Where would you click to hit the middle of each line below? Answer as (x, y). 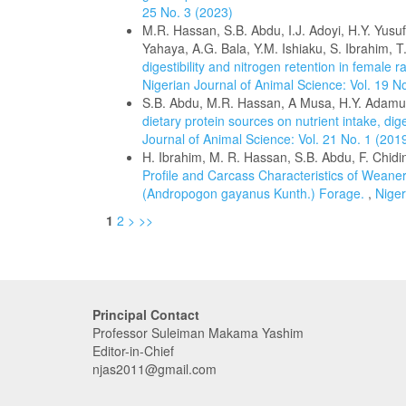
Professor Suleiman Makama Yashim (200, 333)
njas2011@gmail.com (155, 369)
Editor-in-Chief (133, 351)
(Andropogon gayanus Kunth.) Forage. (255, 193)
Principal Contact (146, 314)
